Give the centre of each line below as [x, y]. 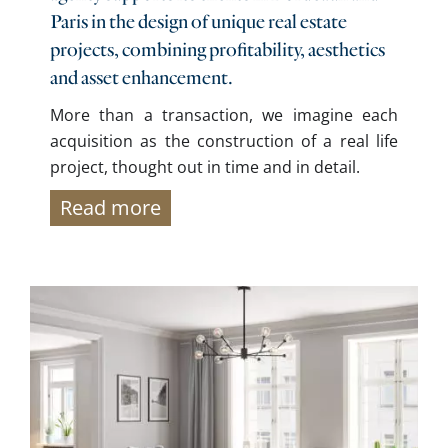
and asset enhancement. [142, 78]
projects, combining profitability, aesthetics [218, 50]
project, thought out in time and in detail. [205, 167]
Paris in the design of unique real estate [199, 22]
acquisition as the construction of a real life [224, 141]
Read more [111, 208]
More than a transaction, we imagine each [224, 115]
